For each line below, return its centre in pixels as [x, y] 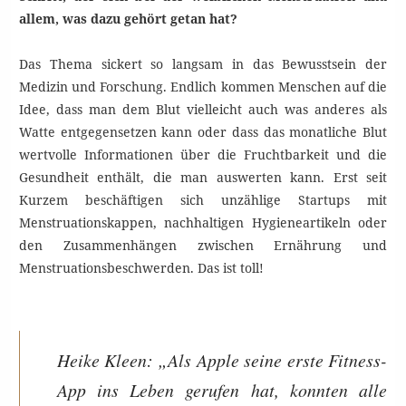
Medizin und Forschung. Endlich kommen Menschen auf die [203, 86]
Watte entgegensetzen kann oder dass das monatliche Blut [203, 131]
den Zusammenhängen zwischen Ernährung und [203, 245]
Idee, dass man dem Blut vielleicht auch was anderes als [203, 109]
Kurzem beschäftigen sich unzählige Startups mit [203, 199]
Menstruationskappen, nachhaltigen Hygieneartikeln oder [203, 222]
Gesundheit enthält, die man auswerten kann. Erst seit [203, 177]
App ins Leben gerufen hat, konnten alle [222, 390]
